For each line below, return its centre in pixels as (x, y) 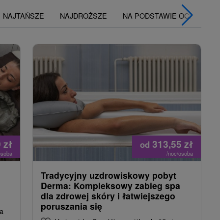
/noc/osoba (180, 153)
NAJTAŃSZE (24, 15)
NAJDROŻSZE (83, 15)
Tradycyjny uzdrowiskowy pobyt (109, 175)
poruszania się (71, 206)
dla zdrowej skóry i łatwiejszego (108, 195)
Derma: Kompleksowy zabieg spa (110, 185)
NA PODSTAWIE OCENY (163, 15)
